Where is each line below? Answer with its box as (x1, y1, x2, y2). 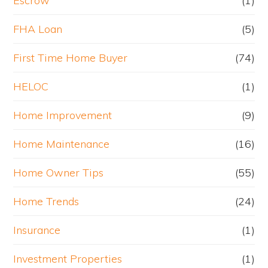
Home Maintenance (13, 137, 110, 151)
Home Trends (13, 194, 80, 209)
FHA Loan (13, 22, 63, 36)
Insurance (13, 223, 61, 237)
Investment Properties (13, 252, 123, 266)
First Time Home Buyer (13, 51, 128, 65)
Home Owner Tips (13, 166, 104, 180)
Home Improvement (13, 108, 112, 123)
